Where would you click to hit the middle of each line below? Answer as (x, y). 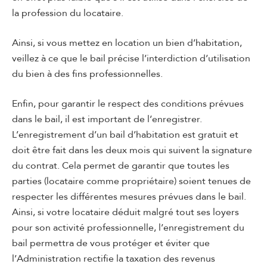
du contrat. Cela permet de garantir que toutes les (121, 165)
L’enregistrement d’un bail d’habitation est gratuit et (125, 134)
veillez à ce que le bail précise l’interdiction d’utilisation (131, 58)
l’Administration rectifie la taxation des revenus (114, 258)
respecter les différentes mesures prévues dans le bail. (129, 196)
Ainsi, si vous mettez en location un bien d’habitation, (127, 43)
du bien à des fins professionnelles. (87, 74)
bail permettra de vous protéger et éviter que (111, 243)
